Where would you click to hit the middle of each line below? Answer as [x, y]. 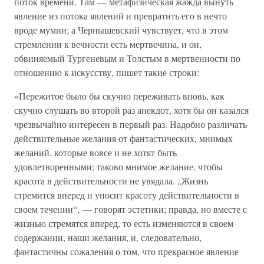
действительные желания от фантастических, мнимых [123, 138]
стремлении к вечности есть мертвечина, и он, [108, 44]
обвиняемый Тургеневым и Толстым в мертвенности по [127, 58]
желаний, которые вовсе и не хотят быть [95, 152]
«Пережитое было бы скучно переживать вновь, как [119, 96]
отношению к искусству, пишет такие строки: [107, 72]
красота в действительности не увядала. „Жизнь [111, 181]
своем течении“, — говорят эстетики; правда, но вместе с [131, 209]
